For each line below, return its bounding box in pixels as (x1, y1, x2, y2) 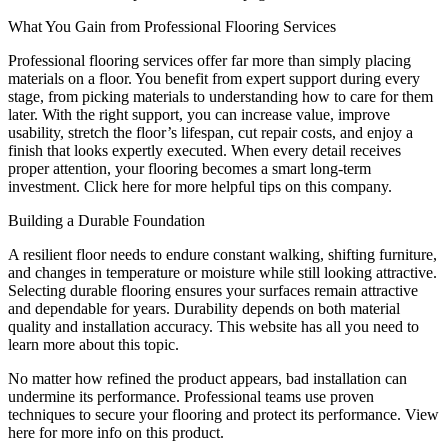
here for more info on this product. (8, 424, 224, 441)
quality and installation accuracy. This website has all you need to (8, 318, 419, 335)
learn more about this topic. (8, 336, 179, 353)
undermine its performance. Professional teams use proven (8, 388, 374, 405)
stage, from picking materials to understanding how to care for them (8, 88, 433, 105)
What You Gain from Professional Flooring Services (8, 18, 336, 35)
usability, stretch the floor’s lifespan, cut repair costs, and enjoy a (8, 124, 413, 141)
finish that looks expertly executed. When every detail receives (8, 142, 401, 159)
